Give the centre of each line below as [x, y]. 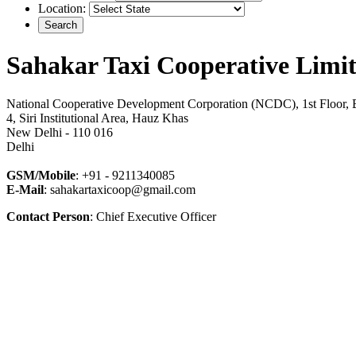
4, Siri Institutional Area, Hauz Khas [97, 118]
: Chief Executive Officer [153, 217]
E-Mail [25, 190]
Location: [64, 9]
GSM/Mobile [41, 176]
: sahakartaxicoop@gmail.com [120, 190]
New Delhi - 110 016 [60, 133]
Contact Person [48, 217]
